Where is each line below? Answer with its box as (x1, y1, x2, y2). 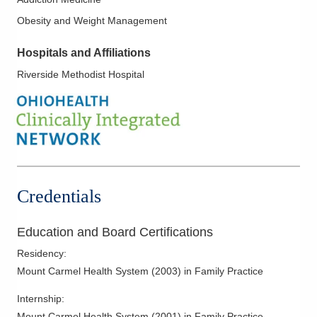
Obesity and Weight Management (17, 14, 167, 26)
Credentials (17, 186, 101, 207)
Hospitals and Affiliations (17, 46, 151, 59)
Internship (17, 293, 62, 305)
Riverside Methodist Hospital (17, 68, 144, 80)
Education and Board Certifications (17, 225, 213, 240)
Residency (17, 248, 64, 260)
